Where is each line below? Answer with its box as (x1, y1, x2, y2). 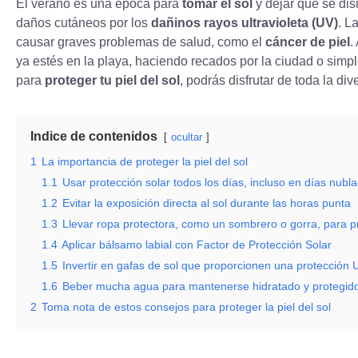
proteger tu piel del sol (45, 73, 180, 87)
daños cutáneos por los (16, 15, 151, 30)
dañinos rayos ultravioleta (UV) (151, 15, 338, 30)
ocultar (171, 130, 202, 143)
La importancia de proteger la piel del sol (42, 154, 248, 168)
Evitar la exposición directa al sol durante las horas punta (62, 196, 351, 209)
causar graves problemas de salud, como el (16, 34, 265, 49)
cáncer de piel (265, 34, 350, 49)
